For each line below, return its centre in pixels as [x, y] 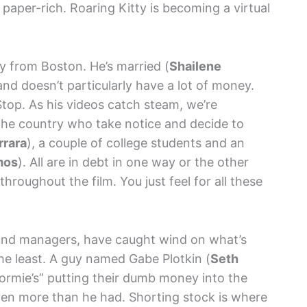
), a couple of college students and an [136, 143]
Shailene [195, 66]
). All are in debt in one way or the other [133, 162]
